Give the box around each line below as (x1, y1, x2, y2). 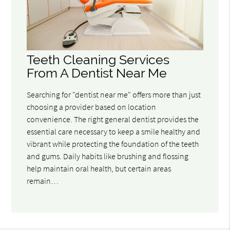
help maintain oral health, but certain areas (27, 163, 171, 174)
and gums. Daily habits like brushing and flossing (27, 150, 189, 161)
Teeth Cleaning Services (27, 52, 170, 67)
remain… (27, 175, 59, 186)
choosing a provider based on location (27, 101, 157, 112)
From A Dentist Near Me (27, 65, 167, 81)
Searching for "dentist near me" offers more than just (27, 89, 201, 100)
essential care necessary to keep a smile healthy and (27, 126, 201, 137)
